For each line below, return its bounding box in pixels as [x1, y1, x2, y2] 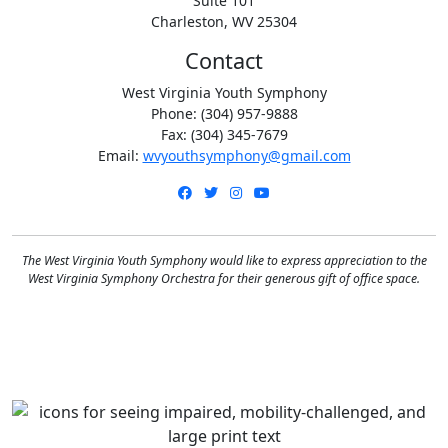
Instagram [241, 181, 311, 201]
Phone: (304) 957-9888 [150, 103, 298, 123]
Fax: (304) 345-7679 [160, 124, 288, 144]
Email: [97, 145, 143, 165]
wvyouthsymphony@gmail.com [142, 145, 351, 165]
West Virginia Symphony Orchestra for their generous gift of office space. [28, 269, 420, 287]
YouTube [269, 181, 326, 201]
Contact [185, 45, 263, 75]
